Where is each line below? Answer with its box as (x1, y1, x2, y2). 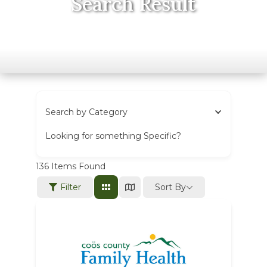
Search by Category (45, 107, 128, 117)
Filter (60, 182, 81, 193)
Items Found (48, 161, 105, 172)
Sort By (154, 181, 186, 193)
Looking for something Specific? (45, 131, 181, 141)
